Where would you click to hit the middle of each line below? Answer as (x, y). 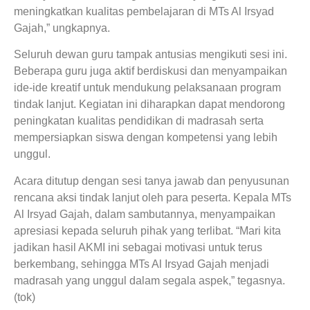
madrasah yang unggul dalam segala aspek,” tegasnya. (149, 280)
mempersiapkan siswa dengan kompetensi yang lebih (146, 138)
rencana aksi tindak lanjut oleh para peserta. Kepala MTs (153, 197)
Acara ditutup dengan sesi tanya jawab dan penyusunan (152, 181)
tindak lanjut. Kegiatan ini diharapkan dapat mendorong (149, 104)
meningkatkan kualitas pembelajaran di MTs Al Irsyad (144, 11)
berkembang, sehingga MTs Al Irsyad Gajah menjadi (142, 264)
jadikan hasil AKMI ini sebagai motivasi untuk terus (138, 247)
